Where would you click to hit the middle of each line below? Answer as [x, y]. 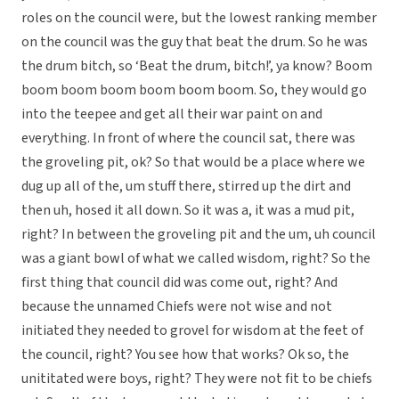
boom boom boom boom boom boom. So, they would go [194, 90]
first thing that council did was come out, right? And [179, 283]
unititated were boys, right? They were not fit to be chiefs [197, 379]
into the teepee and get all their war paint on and [172, 114]
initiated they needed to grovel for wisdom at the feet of [192, 331]
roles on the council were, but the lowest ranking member [199, 18]
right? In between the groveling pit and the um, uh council [199, 235]
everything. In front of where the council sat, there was [188, 138]
